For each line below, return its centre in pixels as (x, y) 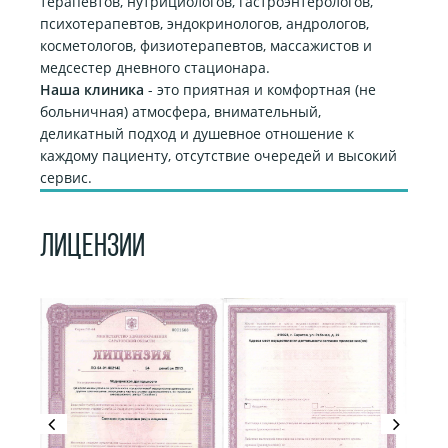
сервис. (66, 177)
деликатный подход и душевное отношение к (197, 133)
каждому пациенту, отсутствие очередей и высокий (218, 155)
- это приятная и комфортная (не (260, 89)
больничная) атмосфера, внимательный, (180, 111)
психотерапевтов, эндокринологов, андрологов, (204, 23)
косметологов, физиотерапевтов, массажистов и (206, 45)
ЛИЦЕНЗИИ (92, 248)
